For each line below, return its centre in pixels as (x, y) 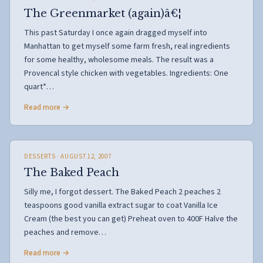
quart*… (39, 87)
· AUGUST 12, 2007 (83, 156)
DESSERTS (40, 156)
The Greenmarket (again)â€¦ (103, 14)
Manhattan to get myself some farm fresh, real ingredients (127, 46)
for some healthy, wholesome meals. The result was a (119, 60)
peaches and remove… (65, 232)
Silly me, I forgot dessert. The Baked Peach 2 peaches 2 (122, 192)
